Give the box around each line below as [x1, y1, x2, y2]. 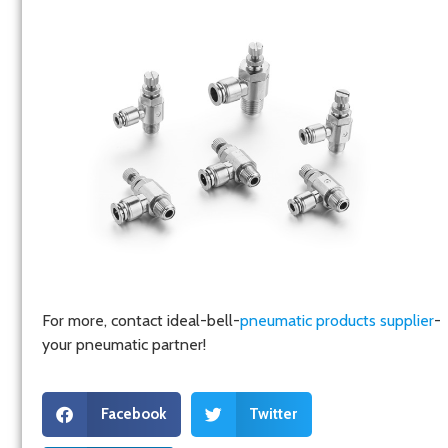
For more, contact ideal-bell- [42, 311, 240, 331]
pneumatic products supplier [240, 311, 434, 331]
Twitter [249, 405, 297, 424]
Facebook [100, 405, 166, 424]
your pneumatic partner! [42, 335, 206, 355]
